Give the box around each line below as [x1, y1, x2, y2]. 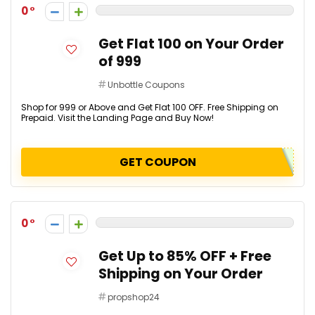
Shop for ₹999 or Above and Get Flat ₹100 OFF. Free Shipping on [21, 101, 278, 113]
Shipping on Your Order [98, 264, 263, 283]
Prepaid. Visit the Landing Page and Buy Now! [21, 112, 214, 124]
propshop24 [108, 291, 160, 303]
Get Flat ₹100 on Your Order [98, 34, 284, 53]
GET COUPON [119, 154, 196, 170]
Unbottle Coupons [108, 79, 185, 91]
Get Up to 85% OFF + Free [98, 247, 271, 266]
